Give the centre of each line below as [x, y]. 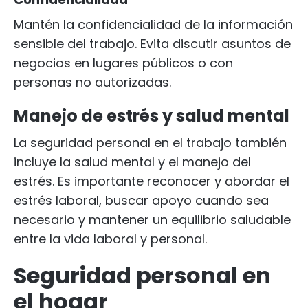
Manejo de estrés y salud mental [152, 116]
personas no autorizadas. [92, 82]
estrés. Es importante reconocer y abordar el [152, 181]
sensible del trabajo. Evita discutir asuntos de [152, 44]
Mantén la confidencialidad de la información [153, 24]
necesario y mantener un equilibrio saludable [152, 220]
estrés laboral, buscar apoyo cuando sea [141, 200]
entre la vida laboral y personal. [110, 239]
